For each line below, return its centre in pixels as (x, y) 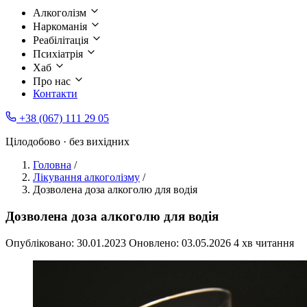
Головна (52, 165)
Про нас (53, 82)
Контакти (55, 94)
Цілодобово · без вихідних (67, 142)
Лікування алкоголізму (86, 177)
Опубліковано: (41, 243)
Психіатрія (59, 54)
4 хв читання (264, 243)
